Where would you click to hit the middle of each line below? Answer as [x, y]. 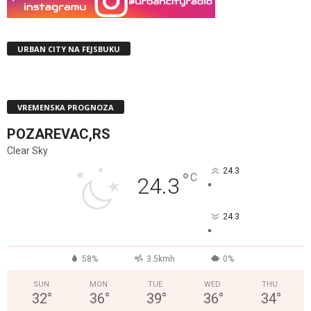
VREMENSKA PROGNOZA [66, 107]
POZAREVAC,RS [59, 134]
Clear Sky [27, 150]
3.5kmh [160, 259]
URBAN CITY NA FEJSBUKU [69, 49]
